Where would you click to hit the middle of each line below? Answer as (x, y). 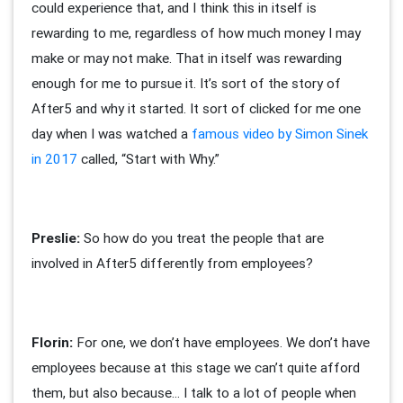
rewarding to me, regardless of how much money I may (196, 32)
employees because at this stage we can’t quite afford (196, 367)
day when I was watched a (112, 133)
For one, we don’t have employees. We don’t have (221, 342)
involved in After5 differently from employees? (172, 263)
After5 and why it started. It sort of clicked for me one (196, 108)
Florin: (52, 342)
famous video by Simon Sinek (280, 133)
